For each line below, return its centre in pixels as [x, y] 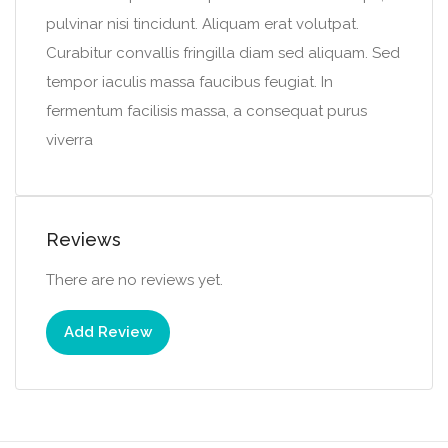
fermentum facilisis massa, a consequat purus [206, 111]
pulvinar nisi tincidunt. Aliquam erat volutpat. [202, 24]
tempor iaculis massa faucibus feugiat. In [189, 82]
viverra [69, 140]
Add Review [108, 332]
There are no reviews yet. [134, 280]
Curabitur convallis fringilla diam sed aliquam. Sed [223, 53]
